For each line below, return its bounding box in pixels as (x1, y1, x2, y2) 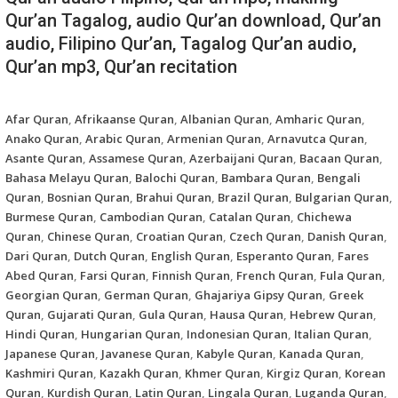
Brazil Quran (218, 188, 289, 205)
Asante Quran (5, 149, 83, 166)
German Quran (104, 286, 188, 303)
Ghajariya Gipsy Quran (195, 286, 322, 303)
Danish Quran (307, 227, 384, 244)
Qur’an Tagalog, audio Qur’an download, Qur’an (5, 9, 381, 31)
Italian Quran (294, 325, 369, 342)
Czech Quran (229, 227, 301, 244)
